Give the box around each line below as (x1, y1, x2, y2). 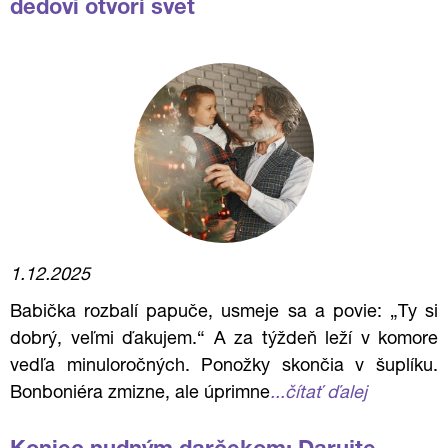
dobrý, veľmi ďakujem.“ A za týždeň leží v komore (10, 331, 438, 349)
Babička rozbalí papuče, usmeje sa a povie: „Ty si (10, 304, 438, 322)
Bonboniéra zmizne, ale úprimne (10, 385, 270, 403)
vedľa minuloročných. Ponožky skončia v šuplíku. (10, 358, 438, 376)
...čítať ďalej (270, 385, 367, 403)
